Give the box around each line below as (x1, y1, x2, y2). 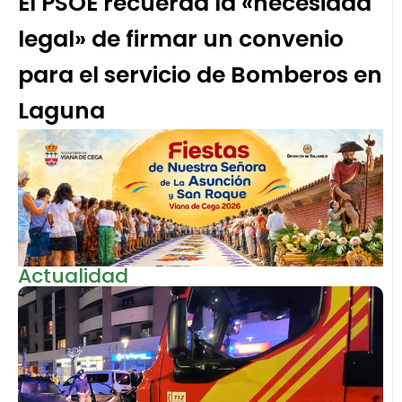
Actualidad (18, 261, 128, 290)
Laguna (18, 95, 105, 127)
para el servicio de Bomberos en (18, 59, 382, 92)
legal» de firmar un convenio (18, 23, 344, 56)
